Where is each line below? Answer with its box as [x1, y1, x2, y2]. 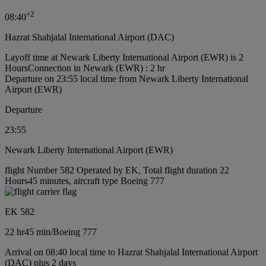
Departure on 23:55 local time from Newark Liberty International [5, 74, 248, 84]
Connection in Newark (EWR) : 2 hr [28, 63, 165, 74]
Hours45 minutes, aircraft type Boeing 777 [5, 176, 164, 186]
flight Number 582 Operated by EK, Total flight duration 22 [5, 165, 229, 176]
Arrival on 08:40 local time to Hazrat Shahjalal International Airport [5, 247, 258, 258]
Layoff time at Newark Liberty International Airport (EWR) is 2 [5, 52, 243, 63]
